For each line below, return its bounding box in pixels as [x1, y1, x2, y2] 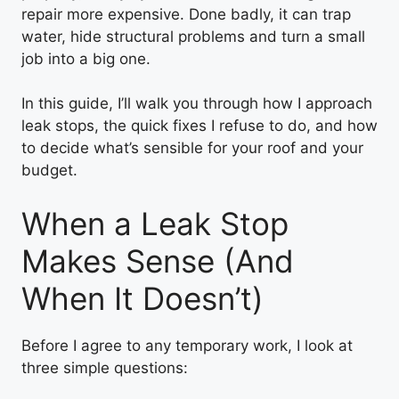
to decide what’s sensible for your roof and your [21, 139, 363, 157]
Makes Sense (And [21, 241, 294, 280]
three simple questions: [21, 358, 188, 377]
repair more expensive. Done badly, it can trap [21, 4, 351, 23]
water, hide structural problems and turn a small [21, 27, 365, 45]
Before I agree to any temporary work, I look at [21, 336, 353, 354]
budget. [21, 161, 77, 179]
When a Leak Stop [21, 204, 289, 242]
